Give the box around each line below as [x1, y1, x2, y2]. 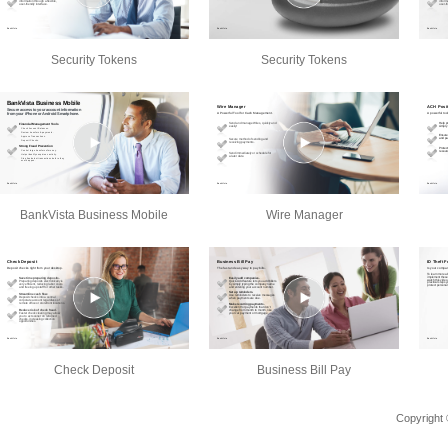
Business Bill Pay [257, 362, 351, 377]
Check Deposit [54, 362, 134, 377]
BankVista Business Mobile [20, 207, 168, 222]
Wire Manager [265, 207, 343, 222]
